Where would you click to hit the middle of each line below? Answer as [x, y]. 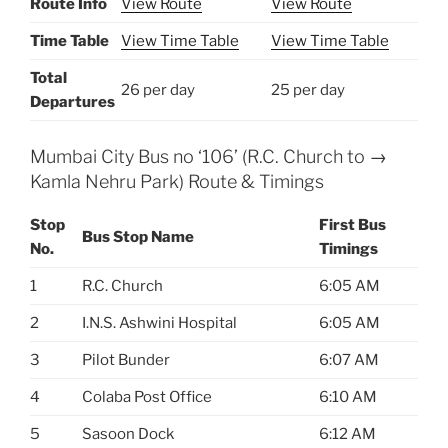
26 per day [158, 90]
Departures [72, 102]
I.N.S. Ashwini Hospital [159, 323]
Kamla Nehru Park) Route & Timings [177, 181]
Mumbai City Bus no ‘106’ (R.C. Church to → [208, 156]
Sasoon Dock [128, 434]
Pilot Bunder [126, 360]
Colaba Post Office [147, 397]
